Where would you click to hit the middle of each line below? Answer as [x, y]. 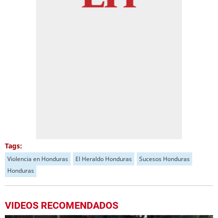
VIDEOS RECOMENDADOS [62, 205]
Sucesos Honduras [164, 159]
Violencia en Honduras [38, 159]
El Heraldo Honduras [104, 159]
